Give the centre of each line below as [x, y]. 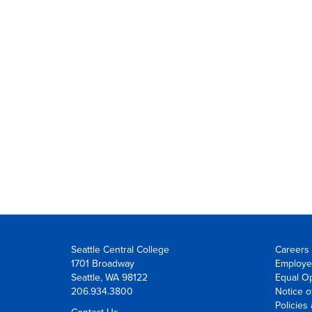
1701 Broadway [104, 264]
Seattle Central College [122, 250]
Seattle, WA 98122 [111, 278]
